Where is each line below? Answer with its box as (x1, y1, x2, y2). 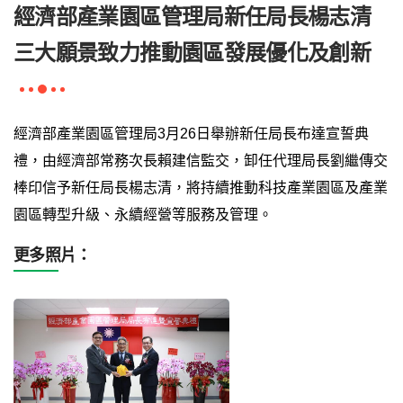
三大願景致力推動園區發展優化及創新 (13, 40, 372, 65)
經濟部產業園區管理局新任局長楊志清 (13, 4, 372, 29)
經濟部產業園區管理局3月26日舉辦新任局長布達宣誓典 (13, 125, 369, 141)
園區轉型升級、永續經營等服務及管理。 (13, 206, 273, 222)
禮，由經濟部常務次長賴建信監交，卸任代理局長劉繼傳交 (13, 152, 388, 168)
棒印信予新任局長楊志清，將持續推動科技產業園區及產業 (13, 179, 388, 195)
